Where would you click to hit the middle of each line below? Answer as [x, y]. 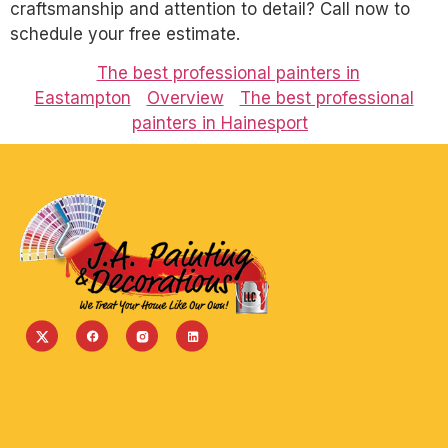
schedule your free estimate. [125, 33]
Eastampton [82, 98]
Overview [185, 98]
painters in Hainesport [220, 123]
